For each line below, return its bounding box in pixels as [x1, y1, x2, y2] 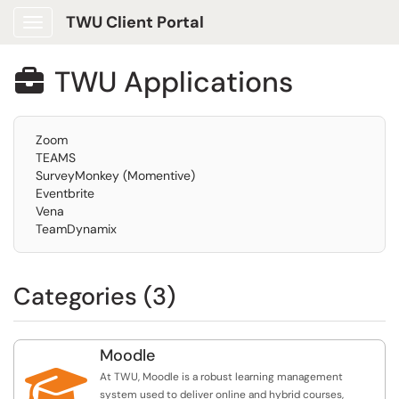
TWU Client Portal [66, 12, 204, 33]
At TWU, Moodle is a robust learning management [100, 370, 343, 384]
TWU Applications [54, 63, 293, 101]
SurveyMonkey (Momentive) [36, 167, 195, 183]
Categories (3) [13, 281, 175, 312]
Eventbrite [36, 185, 94, 201]
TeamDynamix [36, 221, 117, 237]
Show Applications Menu [32, 28, 174, 45]
